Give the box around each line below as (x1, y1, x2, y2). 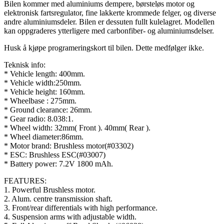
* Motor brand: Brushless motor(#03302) (4, 141, 133, 150)
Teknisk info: (4, 60, 45, 69)
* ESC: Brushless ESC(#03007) (4, 150, 105, 159)
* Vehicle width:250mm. (4, 78, 81, 87)
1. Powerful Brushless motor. (4, 185, 95, 194)
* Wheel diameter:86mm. (4, 132, 83, 141)
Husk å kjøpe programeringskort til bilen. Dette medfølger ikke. (4, 43, 204, 52)
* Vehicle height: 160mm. (4, 87, 85, 96)
